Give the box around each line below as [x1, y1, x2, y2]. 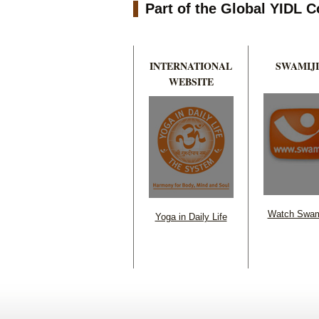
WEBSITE [168, 73, 214, 89]
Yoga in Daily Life [155, 211, 227, 222]
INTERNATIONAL [150, 58, 232, 73]
